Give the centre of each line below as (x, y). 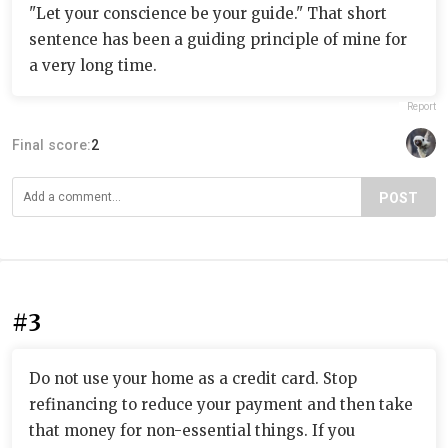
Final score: (51, 144)
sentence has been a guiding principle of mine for (218, 39)
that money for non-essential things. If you (192, 430)
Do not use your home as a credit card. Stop (193, 378)
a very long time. (93, 65)
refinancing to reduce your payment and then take (221, 404)
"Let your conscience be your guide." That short (208, 13)
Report (421, 106)
